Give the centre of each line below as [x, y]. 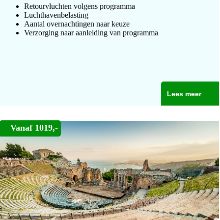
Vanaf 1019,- [34, 128]
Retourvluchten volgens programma [80, 6]
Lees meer [184, 94]
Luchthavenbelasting [56, 15]
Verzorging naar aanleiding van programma [91, 33]
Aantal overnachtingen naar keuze [77, 24]
